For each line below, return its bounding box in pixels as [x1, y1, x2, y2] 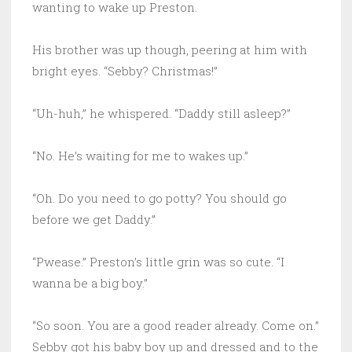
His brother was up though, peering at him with [32, 41, 307, 57]
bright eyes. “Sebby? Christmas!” [32, 62, 218, 79]
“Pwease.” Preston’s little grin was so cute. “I [32, 253, 284, 269]
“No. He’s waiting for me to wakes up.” [32, 147, 248, 163]
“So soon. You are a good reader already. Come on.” [32, 317, 319, 333]
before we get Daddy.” [32, 211, 156, 227]
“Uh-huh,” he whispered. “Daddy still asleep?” [32, 104, 294, 121]
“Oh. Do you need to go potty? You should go [32, 189, 287, 206]
